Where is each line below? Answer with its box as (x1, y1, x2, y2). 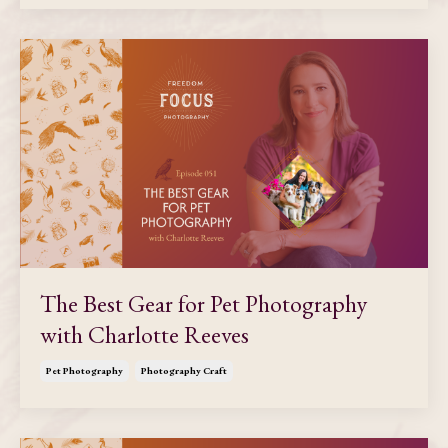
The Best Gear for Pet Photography (40, 288, 367, 320)
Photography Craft (141, 364, 227, 378)
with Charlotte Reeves (40, 319, 249, 351)
